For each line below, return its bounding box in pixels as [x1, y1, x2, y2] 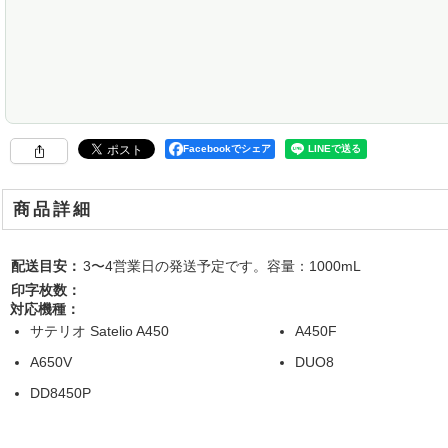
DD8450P [30, 385, 91, 402]
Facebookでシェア [183, 143, 271, 154]
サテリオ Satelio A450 [30, 323, 169, 340]
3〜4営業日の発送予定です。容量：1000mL [83, 258, 361, 275]
